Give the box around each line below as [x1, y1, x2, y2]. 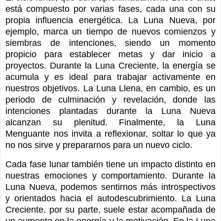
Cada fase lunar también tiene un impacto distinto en [5, 159, 216, 169]
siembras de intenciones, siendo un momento [5, 37, 216, 48]
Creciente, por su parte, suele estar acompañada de [5, 204, 216, 215]
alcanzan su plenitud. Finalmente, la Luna [5, 117, 216, 127]
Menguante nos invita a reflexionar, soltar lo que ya [5, 128, 216, 139]
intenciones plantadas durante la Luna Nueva [5, 106, 216, 116]
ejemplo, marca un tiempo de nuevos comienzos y [5, 26, 216, 37]
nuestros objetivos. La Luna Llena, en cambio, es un [5, 83, 216, 93]
